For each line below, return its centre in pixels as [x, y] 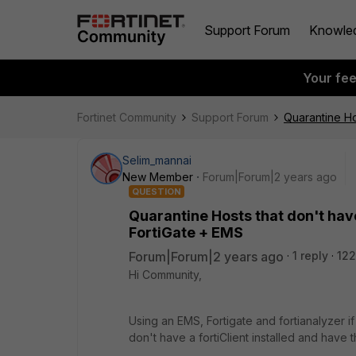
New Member [158, 177]
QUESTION [157, 192]
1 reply [310, 255]
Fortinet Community [127, 117]
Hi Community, [165, 275]
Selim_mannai [157, 160]
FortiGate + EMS [186, 232]
